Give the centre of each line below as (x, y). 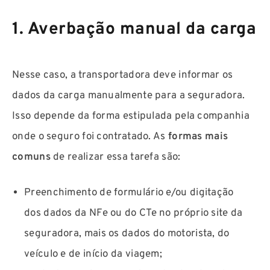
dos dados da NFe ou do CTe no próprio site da (133, 214)
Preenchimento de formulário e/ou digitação (129, 193)
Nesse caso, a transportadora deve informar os (123, 75)
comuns (31, 157)
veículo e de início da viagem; (93, 255)
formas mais (198, 137)
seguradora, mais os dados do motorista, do (127, 234)
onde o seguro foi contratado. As (90, 137)
